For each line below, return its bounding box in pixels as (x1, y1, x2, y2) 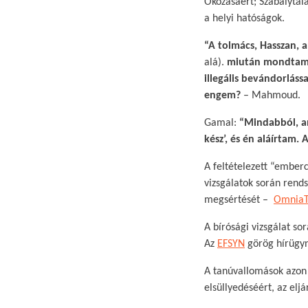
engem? (204, 90, 241, 101)
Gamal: (204, 118, 239, 129)
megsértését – (204, 195, 274, 206)
